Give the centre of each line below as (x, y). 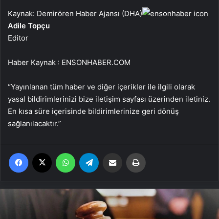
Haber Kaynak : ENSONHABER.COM (69, 62)
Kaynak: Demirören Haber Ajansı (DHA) (75, 13)
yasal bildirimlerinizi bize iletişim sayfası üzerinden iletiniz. (109, 99)
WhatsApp (90, 152)
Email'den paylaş (131, 152)
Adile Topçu (29, 25)
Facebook (43, 152)
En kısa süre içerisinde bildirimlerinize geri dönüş (93, 111)
